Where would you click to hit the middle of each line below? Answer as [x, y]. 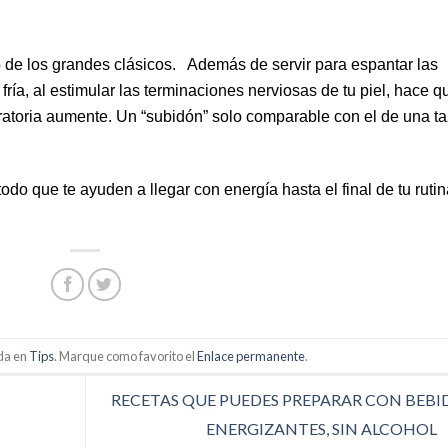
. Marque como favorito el [125, 355]
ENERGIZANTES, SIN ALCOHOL [322, 429]
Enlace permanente [250, 355]
